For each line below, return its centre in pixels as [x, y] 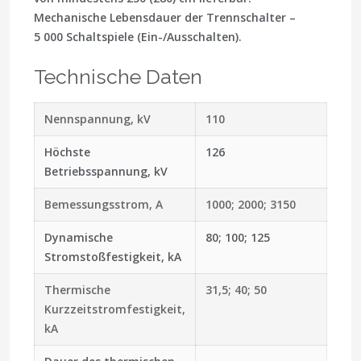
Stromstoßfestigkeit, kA [113, 257]
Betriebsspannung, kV [106, 172]
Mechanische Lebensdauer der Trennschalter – [165, 18]
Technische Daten [118, 77]
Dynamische [79, 238]
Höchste [67, 152]
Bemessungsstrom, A [104, 205]
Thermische [77, 290]
